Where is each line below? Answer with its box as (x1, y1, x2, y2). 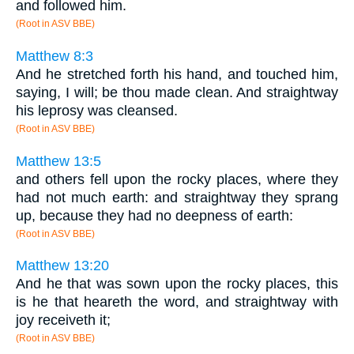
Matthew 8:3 (16, 48, 93, 65)
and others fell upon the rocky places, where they (16, 171, 338, 187)
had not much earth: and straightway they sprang (16, 189, 338, 205)
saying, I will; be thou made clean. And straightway (16, 85, 338, 101)
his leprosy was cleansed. (16, 103, 178, 119)
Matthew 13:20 (16, 258, 109, 274)
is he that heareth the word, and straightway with (16, 294, 338, 311)
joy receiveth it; (16, 312, 111, 329)
